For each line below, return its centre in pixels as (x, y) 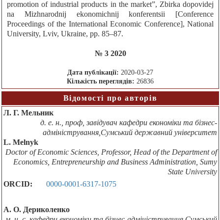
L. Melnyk (21, 142)
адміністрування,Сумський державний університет (130, 133)
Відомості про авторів (110, 98)
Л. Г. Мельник (28, 113)
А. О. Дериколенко (37, 210)
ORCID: (18, 184)
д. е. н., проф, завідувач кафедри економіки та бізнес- (129, 123)
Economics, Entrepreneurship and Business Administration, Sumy (115, 162)
